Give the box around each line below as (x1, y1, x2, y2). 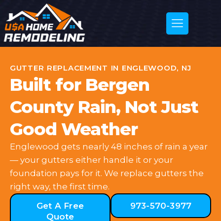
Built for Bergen (10, 74, 149, 95)
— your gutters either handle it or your (10, 155, 173, 165)
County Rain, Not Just (10, 96, 198, 117)
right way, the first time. (10, 182, 110, 191)
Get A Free (37, 201, 84, 211)
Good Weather (10, 118, 138, 140)
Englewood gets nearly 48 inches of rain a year (10, 142, 208, 151)
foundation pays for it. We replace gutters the (10, 168, 204, 178)
